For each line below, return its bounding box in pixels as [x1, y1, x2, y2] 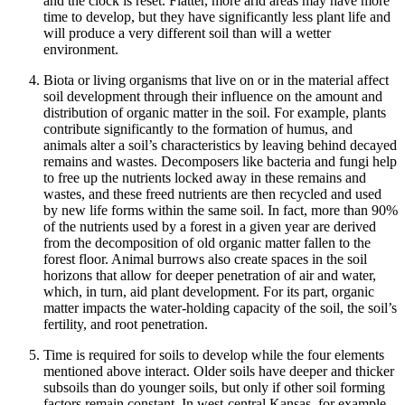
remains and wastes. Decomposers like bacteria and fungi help [43, 153, 397, 169]
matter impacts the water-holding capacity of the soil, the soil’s [43, 299, 397, 316]
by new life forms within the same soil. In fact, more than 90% [43, 202, 398, 218]
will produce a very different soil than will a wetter [43, 24, 331, 41]
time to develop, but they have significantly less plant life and [43, 8, 391, 24]
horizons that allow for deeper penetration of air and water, [43, 267, 376, 283]
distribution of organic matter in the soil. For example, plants [43, 104, 386, 120]
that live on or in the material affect [187, 71, 389, 88]
